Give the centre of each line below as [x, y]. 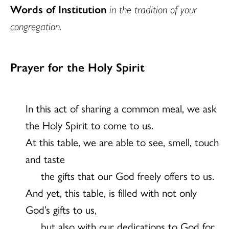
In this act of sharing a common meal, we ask [121, 108]
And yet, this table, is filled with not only [111, 192]
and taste [45, 158]
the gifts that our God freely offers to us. [128, 175]
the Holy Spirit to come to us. [89, 124]
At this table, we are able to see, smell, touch [122, 141]
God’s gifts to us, [61, 209]
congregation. [36, 25]
